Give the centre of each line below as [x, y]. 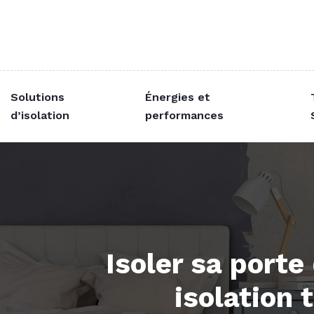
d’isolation [40, 115]
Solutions [37, 97]
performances [185, 115]
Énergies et [178, 97]
